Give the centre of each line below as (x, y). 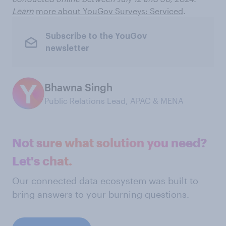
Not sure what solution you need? (109, 143)
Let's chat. (42, 161)
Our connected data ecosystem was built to (105, 181)
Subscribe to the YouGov (96, 36)
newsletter (67, 48)
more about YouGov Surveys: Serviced (109, 11)
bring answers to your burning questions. (101, 194)
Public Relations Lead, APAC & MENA (114, 101)
